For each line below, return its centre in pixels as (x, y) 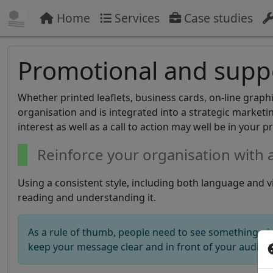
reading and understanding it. (87, 197)
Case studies (217, 18)
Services (136, 18)
